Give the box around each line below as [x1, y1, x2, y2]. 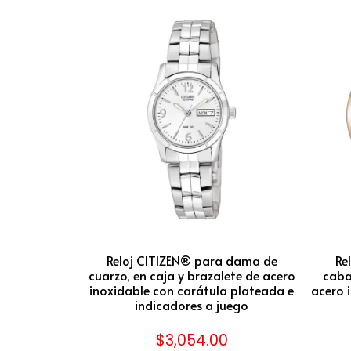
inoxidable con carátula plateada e [89, 281, 294, 299]
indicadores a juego [135, 296, 248, 314]
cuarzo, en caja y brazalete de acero [88, 266, 295, 284]
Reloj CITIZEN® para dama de [106, 251, 277, 270]
